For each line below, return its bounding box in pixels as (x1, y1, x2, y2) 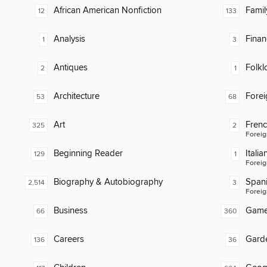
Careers (54, 234, 84, 246)
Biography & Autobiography (54, 176, 163, 188)
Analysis (54, 33, 85, 45)
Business (54, 205, 88, 217)
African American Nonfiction (54, 5, 162, 17)
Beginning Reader (54, 148, 123, 160)
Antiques (54, 62, 88, 74)
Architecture (54, 91, 100, 103)
